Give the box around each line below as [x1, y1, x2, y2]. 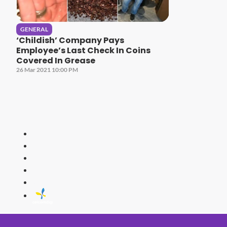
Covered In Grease [16, 54, 95, 66]
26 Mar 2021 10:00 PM [16, 65, 78, 73]
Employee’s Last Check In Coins [16, 44, 150, 56]
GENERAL [20, 25, 48, 33]
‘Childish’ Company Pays [16, 34, 124, 46]
